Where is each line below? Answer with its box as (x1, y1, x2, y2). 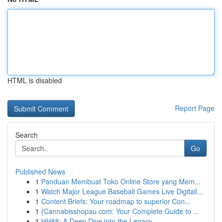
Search (15, 130, 38, 140)
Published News (15, 166, 65, 176)
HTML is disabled (7, 75, 62, 85)
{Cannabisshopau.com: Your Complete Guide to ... (41, 206, 199, 216)
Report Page (175, 103, 215, 113)
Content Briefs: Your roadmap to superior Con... (41, 196, 191, 206)
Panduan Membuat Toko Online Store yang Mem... (41, 176, 201, 186)
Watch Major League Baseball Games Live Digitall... (41, 186, 203, 196)
